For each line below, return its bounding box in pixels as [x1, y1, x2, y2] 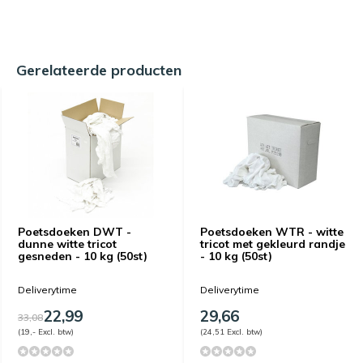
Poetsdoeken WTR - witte [200, 224, 344, 239]
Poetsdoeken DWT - [18, 224, 131, 239]
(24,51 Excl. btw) [200, 326, 263, 336]
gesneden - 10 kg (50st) [18, 248, 147, 263]
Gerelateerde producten [16, 60, 181, 79]
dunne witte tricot [18, 236, 117, 251]
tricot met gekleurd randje [200, 236, 345, 251]
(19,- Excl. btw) [18, 326, 74, 336]
